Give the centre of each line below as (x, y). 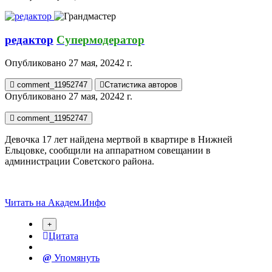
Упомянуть (76, 258)
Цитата (63, 236)
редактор (29, 39)
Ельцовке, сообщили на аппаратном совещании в (108, 151)
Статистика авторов (141, 85)
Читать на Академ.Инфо (55, 203)
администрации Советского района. (80, 161)
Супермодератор (100, 39)
